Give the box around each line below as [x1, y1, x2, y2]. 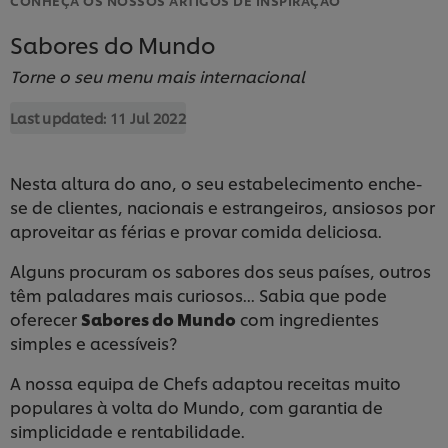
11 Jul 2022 [109, 107, 187, 127]
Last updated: [10, 107, 110, 127]
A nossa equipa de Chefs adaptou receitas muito [10, 370, 401, 394]
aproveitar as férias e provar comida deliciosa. [10, 218, 382, 242]
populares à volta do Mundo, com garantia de [10, 394, 383, 418]
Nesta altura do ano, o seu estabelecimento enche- [10, 170, 422, 194]
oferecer [10, 306, 81, 330]
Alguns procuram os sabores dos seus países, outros [10, 258, 431, 282]
